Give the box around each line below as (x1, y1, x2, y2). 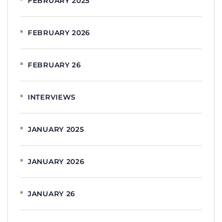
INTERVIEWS (28, 92, 76, 102)
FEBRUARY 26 (28, 60, 81, 69)
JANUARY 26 (28, 189, 75, 198)
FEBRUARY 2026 (28, 28, 91, 37)
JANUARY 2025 (28, 124, 84, 134)
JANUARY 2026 (28, 157, 85, 166)
